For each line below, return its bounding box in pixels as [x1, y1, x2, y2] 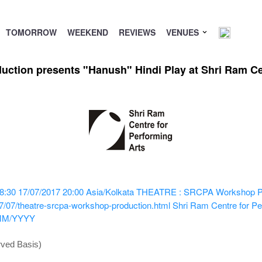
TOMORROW [5, 26, 57, 38]
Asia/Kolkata [85, 185, 134, 198]
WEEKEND [67, 26, 108, 38]
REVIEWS [118, 26, 156, 38]
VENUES [166, 26, 201, 38]
